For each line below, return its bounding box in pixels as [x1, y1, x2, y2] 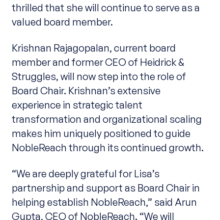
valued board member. [11, 15, 113, 28]
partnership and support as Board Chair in [11, 181, 200, 194]
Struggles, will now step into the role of [11, 70, 186, 83]
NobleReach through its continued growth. [11, 141, 204, 154]
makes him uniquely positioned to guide [11, 127, 191, 140]
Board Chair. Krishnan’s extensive [11, 84, 161, 97]
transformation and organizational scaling [11, 112, 202, 126]
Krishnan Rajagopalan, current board [11, 41, 176, 55]
